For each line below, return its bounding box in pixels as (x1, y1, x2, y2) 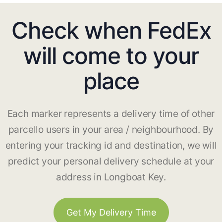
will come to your (23, 42, 199, 70)
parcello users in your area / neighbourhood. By (8, 124, 214, 136)
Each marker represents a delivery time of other (7, 108, 215, 120)
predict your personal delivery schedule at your (7, 156, 215, 167)
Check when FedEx (11, 16, 211, 45)
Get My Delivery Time (66, 207, 156, 218)
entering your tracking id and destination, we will (5, 140, 217, 152)
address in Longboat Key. (55, 171, 166, 183)
